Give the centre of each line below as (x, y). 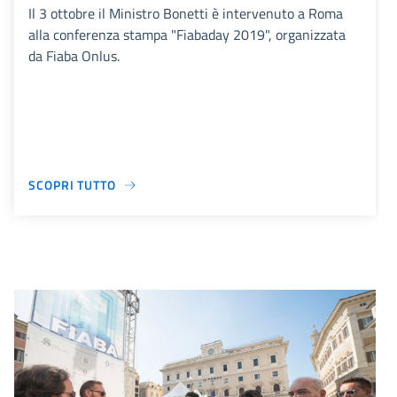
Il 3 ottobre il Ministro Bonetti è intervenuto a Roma (186, 14)
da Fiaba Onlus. (74, 56)
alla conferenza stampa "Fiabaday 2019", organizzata (187, 35)
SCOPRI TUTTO (72, 185)
